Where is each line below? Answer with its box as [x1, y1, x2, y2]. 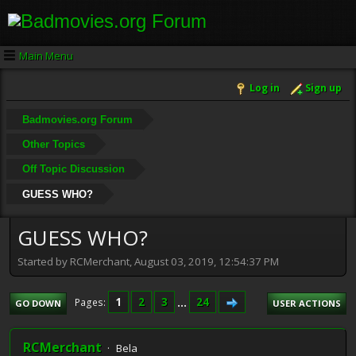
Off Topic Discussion [21, 163, 125, 176]
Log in [250, 81, 280, 95]
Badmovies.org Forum [21, 113, 133, 126]
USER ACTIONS [273, 296, 341, 309]
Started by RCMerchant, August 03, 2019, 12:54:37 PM [17, 253, 279, 269]
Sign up [305, 81, 342, 95]
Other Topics [21, 137, 85, 150]
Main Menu [19, 48, 73, 63]
